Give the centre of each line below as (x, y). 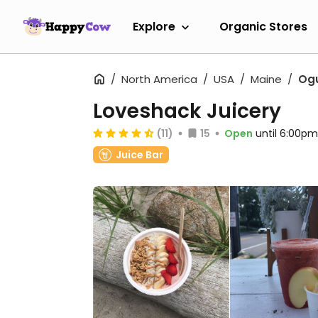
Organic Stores (263, 26)
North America (159, 79)
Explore (154, 26)
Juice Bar (139, 155)
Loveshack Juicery (187, 111)
